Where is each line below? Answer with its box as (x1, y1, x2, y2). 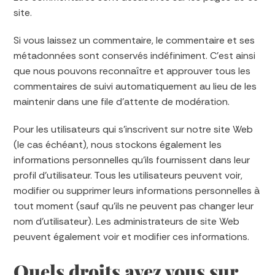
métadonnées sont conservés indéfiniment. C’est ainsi (14, 49, 256, 62)
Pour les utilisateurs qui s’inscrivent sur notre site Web (14, 123, 254, 136)
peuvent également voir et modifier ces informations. (14, 230, 250, 243)
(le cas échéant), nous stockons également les (14, 138, 222, 151)
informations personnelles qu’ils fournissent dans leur (14, 153, 250, 166)
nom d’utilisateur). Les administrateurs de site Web (14, 215, 240, 228)
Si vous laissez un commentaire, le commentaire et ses (14, 34, 255, 47)
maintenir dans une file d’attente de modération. (14, 95, 230, 108)
